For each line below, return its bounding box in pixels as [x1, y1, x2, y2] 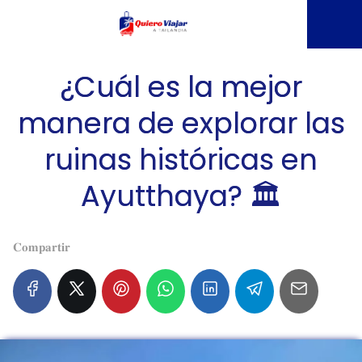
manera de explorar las [17, 103, 345, 143]
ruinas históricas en [44, 140, 318, 179]
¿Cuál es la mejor [60, 67, 302, 107]
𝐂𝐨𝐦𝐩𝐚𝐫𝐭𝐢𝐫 [13, 238, 70, 255]
